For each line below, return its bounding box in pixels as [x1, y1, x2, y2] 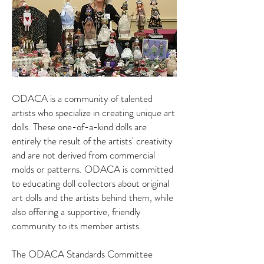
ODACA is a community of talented [12, 91, 153, 105]
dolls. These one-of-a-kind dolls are [12, 120, 147, 134]
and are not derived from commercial [12, 148, 155, 162]
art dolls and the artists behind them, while [12, 190, 173, 204]
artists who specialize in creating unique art [12, 105, 175, 120]
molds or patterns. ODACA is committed [12, 162, 173, 176]
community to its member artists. [12, 219, 141, 233]
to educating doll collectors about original [12, 176, 169, 190]
